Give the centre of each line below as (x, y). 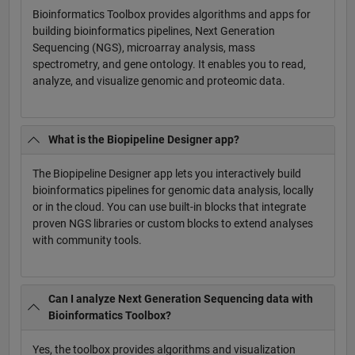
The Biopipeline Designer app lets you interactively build (166, 173)
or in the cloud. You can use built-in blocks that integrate (169, 206)
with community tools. (87, 240)
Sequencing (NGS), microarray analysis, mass (143, 48)
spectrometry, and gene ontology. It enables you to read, (169, 65)
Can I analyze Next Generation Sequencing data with (181, 298)
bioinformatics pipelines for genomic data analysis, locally (173, 190)
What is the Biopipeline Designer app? (144, 139)
